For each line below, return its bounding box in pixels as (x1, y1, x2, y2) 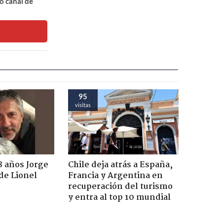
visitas (74, 101, 91, 108)
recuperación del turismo (68, 180, 173, 193)
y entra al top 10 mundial (68, 190, 171, 204)
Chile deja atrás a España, (68, 158, 173, 172)
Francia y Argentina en (68, 169, 163, 183)
